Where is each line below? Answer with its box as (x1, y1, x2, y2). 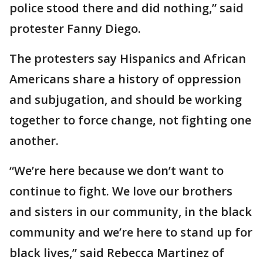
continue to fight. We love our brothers (9, 183, 232, 199)
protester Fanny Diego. (9, 20, 141, 36)
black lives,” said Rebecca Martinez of (9, 244, 224, 261)
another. (9, 132, 59, 149)
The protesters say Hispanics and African (9, 50, 246, 66)
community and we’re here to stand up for (9, 224, 252, 240)
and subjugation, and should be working (9, 91, 242, 107)
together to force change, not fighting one (9, 112, 251, 128)
